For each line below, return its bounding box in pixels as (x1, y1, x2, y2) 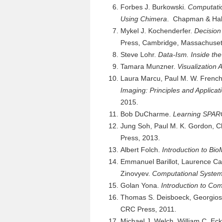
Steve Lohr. (120, 51, 158, 58)
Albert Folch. (120, 146, 162, 154)
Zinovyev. (120, 169, 152, 177)
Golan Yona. (120, 181, 161, 189)
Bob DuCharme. (120, 110, 173, 118)
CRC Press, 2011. (120, 205, 176, 213)
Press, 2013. (120, 134, 160, 142)
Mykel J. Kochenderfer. (120, 27, 194, 35)
